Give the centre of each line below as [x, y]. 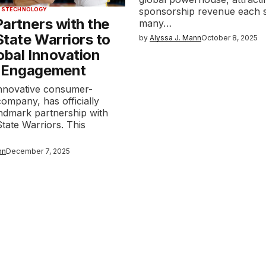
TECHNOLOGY [26, 9]
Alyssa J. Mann [176, 38]
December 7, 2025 [38, 151]
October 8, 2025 [230, 38]
